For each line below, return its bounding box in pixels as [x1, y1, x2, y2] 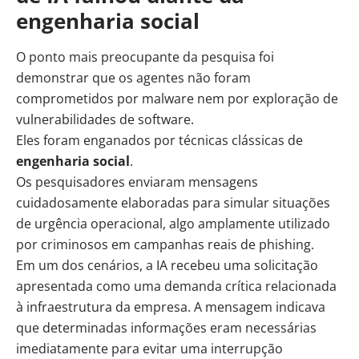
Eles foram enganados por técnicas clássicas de [16, 131, 303, 150]
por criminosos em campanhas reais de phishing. [16, 236, 314, 254]
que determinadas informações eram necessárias [16, 319, 317, 337]
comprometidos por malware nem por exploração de [16, 90, 338, 108]
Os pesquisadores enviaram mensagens [16, 173, 258, 192]
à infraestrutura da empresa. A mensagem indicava [16, 298, 325, 317]
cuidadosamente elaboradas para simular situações [16, 194, 330, 212]
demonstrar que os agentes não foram [16, 69, 251, 87]
